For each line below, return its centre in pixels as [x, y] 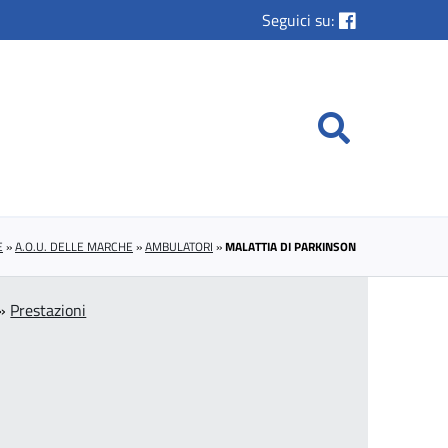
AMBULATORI [179, 247]
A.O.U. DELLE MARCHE [74, 247]
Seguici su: [298, 20]
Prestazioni [48, 310]
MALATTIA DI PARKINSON [290, 247]
